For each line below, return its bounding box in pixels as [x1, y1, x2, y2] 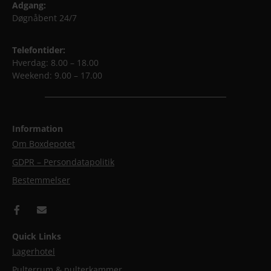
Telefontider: [12, 44, 65, 56]
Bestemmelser [12, 174, 70, 186]
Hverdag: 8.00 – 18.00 [12, 56, 99, 68]
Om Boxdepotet [12, 137, 75, 149]
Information [12, 122, 63, 134]
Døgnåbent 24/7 [12, 11, 77, 24]
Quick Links [12, 230, 61, 242]
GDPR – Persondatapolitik [12, 155, 114, 168]
